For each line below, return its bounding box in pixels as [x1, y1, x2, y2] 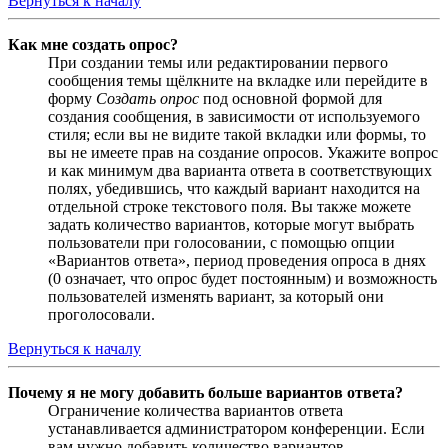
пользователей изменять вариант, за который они [48, 287, 384, 305]
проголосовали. [48, 305, 155, 323]
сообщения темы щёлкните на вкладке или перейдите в [48, 71, 428, 89]
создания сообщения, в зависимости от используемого [48, 107, 420, 125]
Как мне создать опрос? [8, 35, 178, 53]
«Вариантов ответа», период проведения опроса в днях [48, 251, 426, 269]
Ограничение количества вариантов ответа [48, 401, 343, 419]
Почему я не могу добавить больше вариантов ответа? [8, 383, 403, 401]
